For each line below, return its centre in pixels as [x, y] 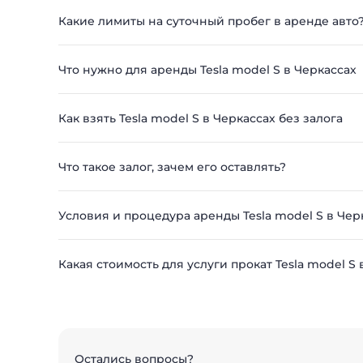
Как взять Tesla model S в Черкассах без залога [201, 118]
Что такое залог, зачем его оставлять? [172, 167]
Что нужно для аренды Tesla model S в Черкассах [207, 70]
